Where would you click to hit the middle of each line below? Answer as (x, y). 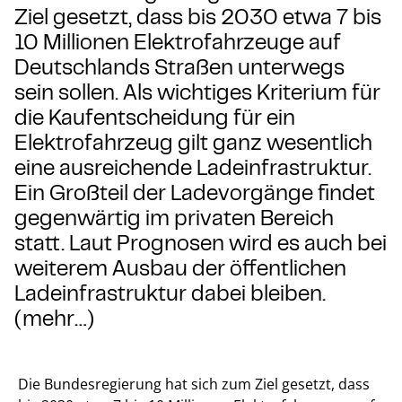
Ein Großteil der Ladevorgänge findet (195, 192)
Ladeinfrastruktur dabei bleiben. (170, 293)
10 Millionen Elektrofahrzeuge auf (178, 41)
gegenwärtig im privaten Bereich (174, 217)
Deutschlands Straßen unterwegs (179, 66)
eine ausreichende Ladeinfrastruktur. (193, 167)
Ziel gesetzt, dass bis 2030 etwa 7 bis (198, 16)
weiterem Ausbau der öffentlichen (180, 267)
